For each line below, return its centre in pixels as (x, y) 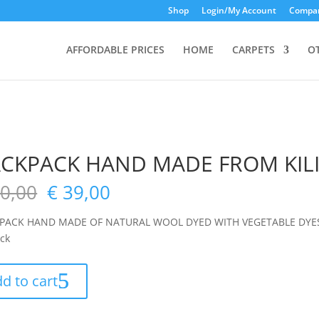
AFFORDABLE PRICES (115, 49)
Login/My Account (239, 10)
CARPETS (253, 49)
